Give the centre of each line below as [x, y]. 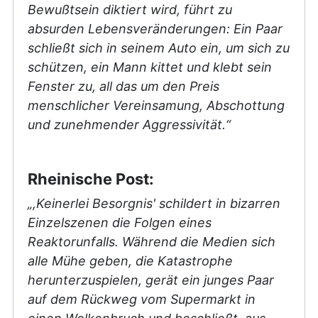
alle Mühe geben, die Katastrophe [130, 261]
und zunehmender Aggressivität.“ [129, 124]
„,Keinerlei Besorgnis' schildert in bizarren [154, 203]
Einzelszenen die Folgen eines [120, 222]
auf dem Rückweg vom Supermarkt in [142, 299]
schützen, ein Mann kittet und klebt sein [150, 67]
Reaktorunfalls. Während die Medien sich [152, 241]
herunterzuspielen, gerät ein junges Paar [151, 280]
